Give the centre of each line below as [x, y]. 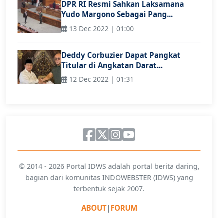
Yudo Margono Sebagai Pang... [117, 14]
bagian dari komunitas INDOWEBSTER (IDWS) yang [109, 178]
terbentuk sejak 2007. [109, 189]
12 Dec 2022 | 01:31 [100, 79]
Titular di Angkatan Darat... [112, 65]
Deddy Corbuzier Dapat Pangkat [121, 55]
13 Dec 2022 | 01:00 [100, 28]
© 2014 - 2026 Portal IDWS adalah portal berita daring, [109, 166]
